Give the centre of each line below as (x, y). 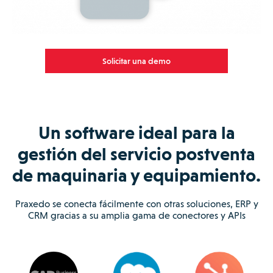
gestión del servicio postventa (136, 154)
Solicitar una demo (136, 61)
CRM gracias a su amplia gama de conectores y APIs (136, 215)
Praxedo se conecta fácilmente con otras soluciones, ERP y (136, 204)
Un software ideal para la (136, 132)
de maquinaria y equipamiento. (136, 175)
